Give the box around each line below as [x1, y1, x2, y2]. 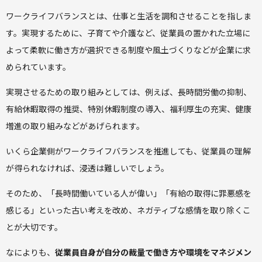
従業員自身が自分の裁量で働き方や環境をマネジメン [55, 246, 251, 258]
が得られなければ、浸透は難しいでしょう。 [6, 162, 169, 174]
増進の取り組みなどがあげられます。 [6, 120, 144, 132]
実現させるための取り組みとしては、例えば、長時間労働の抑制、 [6, 86, 251, 98]
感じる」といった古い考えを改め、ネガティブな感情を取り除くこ [6, 204, 251, 216]
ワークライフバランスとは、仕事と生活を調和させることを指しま [6, 10, 251, 22]
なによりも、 [6, 246, 55, 258]
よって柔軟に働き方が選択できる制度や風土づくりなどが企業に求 [6, 44, 251, 56]
